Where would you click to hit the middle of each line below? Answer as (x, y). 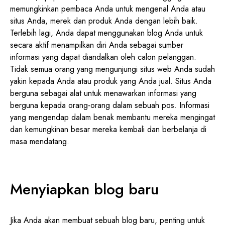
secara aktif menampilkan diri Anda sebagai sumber (97, 45)
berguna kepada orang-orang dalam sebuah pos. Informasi (110, 105)
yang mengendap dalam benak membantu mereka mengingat (113, 117)
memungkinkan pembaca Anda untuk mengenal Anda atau (108, 9)
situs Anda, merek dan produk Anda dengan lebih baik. (104, 21)
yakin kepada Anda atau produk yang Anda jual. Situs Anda (111, 81)
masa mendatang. (40, 141)
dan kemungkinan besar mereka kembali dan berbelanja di (108, 129)
